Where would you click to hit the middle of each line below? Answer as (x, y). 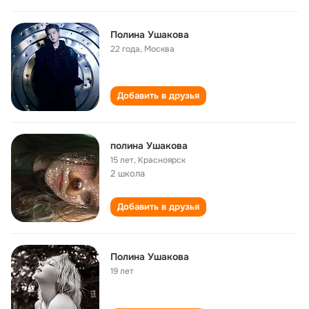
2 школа (128, 173)
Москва (159, 49)
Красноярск (162, 160)
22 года (125, 49)
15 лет (122, 160)
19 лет (122, 271)
